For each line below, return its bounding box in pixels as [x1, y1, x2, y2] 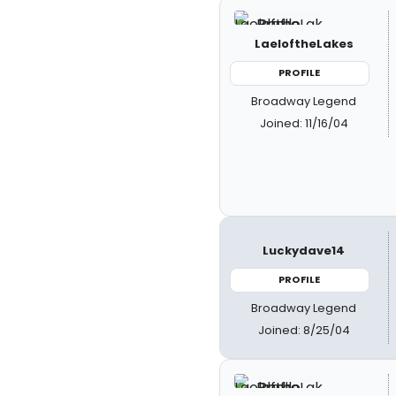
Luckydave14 [263, 242, 346, 259]
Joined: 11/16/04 [259, 114, 348, 132]
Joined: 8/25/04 [257, 321, 350, 339]
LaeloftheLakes [254, 35, 354, 52]
